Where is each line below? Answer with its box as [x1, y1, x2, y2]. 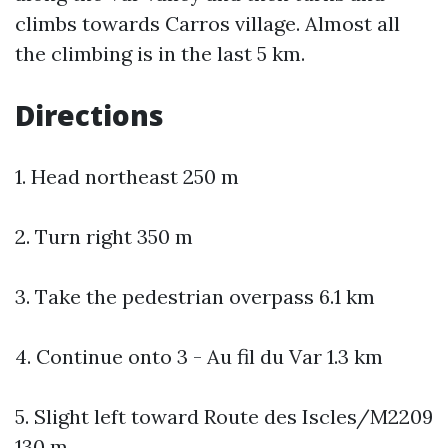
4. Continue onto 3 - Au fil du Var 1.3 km [15, 344, 383, 369]
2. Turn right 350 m [15, 224, 193, 249]
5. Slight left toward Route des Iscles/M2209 [15, 404, 433, 429]
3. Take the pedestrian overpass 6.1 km [15, 284, 375, 309]
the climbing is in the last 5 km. [15, 41, 305, 66]
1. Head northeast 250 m [15, 164, 239, 189]
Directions [15, 96, 164, 134]
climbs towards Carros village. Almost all [15, 11, 400, 36]
